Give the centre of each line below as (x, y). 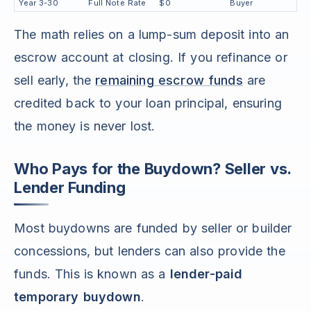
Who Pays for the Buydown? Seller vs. (153, 169)
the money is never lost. (85, 126)
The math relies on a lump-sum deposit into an (152, 35)
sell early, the (55, 81)
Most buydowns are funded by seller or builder (153, 228)
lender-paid (206, 274)
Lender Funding (70, 188)
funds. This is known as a (92, 274)
